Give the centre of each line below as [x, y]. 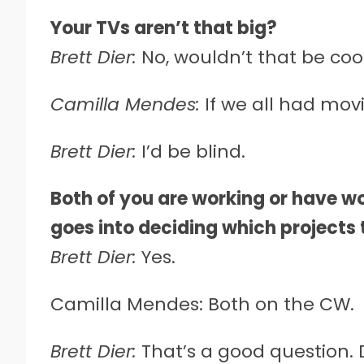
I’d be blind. [191, 151]
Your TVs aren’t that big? [164, 28]
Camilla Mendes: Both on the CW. [202, 304]
